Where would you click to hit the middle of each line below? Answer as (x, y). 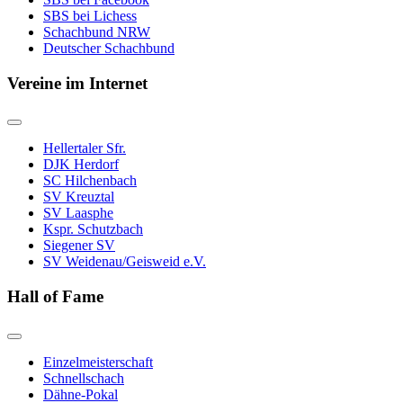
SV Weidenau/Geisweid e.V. (125, 262)
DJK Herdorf (81, 165)
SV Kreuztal (79, 197)
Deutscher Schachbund (109, 48)
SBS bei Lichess (90, 15)
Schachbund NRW (97, 31)
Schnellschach (84, 378)
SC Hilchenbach (90, 181)
